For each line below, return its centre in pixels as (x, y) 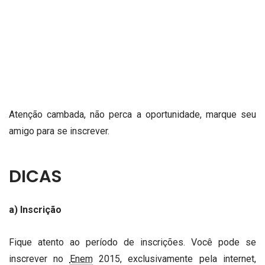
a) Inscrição (35, 209)
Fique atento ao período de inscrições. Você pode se (132, 242)
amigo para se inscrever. (59, 131)
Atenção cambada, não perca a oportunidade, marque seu (132, 115)
